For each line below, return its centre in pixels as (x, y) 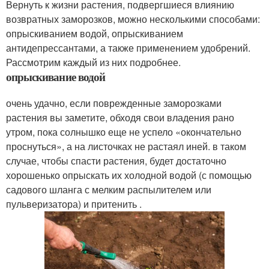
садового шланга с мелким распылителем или (109, 189)
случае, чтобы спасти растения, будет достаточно (116, 160)
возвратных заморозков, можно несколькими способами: (133, 19)
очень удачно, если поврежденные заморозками (114, 103)
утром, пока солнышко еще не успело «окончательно (124, 131)
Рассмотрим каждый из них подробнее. (93, 62)
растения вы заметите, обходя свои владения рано (120, 117)
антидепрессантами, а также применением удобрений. (128, 47)
